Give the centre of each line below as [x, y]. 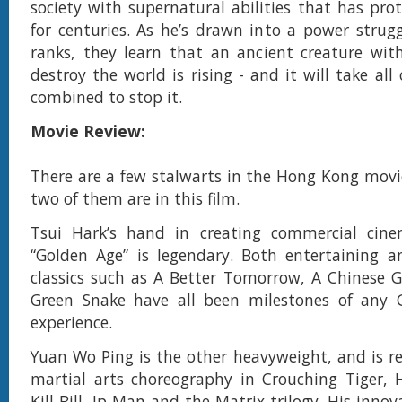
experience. [71, 322]
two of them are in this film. [135, 198]
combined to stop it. [106, 97]
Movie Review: [88, 131]
